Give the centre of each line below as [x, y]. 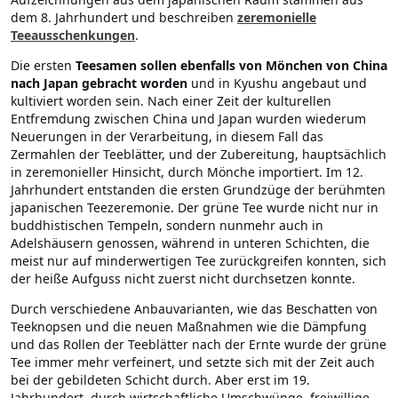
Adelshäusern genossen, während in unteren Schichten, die [190, 243]
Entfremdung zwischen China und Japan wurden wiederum [188, 119]
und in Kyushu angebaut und [277, 84]
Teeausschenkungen [73, 36]
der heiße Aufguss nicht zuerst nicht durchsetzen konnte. [183, 279]
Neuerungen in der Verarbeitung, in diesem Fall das [167, 137]
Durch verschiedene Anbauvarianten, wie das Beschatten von [194, 309]
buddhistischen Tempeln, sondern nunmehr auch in [167, 226]
